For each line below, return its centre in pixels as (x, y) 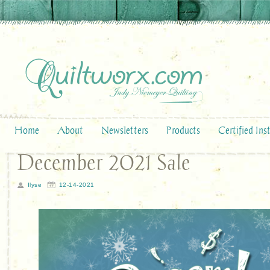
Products (183, 130)
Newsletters (125, 130)
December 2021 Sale (104, 162)
